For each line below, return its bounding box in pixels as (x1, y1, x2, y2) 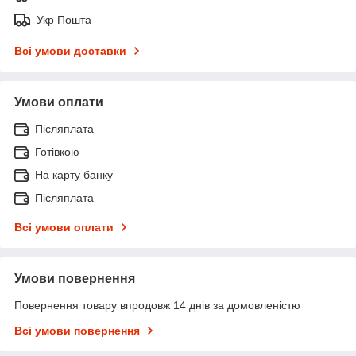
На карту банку (35, 168, 113, 181)
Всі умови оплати (14, 220, 114, 234)
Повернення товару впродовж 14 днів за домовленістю (14, 298, 300, 311)
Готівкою (35, 145, 79, 158)
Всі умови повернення (14, 323, 140, 337)
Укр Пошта (37, 13, 91, 26)
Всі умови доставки (14, 44, 126, 57)
